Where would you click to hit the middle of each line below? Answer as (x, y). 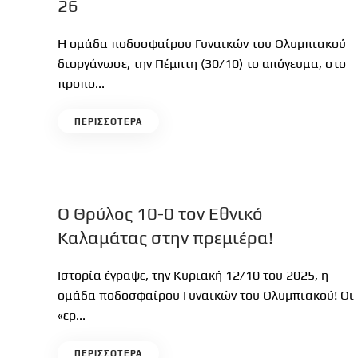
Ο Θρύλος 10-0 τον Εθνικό (160, 213)
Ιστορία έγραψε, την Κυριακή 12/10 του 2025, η (193, 275)
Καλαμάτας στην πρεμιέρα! (165, 237)
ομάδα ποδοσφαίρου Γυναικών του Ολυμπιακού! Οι (206, 295)
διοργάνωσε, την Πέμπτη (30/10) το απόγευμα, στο (202, 64)
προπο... (81, 84)
